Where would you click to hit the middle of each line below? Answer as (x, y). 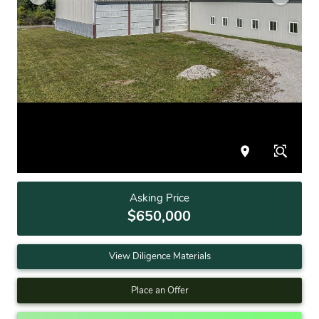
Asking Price (159, 198)
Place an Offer (159, 290)
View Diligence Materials (159, 257)
